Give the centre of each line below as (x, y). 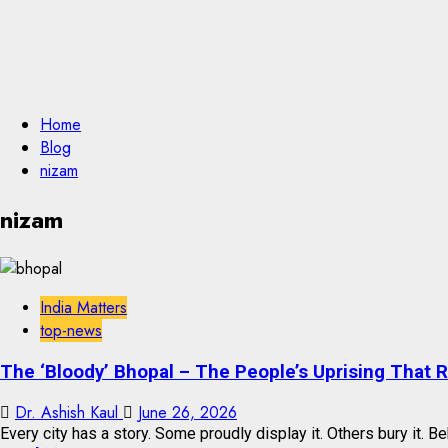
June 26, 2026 (187, 413)
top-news (71, 330)
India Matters (83, 307)
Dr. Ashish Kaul (69, 413)
